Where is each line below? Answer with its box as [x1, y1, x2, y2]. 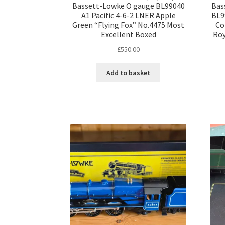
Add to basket [106, 68, 151, 77]
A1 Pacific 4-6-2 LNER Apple [81, 10, 176, 21]
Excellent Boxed [100, 29, 156, 40]
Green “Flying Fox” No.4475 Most [72, 20, 185, 30]
